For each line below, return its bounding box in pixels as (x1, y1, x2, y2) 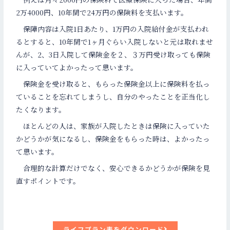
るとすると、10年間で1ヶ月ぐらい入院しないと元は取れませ (16, 36, 214, 47)
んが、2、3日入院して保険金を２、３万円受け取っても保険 (16, 49, 211, 60)
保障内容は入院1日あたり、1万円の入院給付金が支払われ (16, 24, 209, 34)
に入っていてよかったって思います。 (16, 62, 138, 73)
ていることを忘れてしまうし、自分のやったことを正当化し (16, 91, 210, 102)
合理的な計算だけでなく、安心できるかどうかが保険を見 (16, 162, 210, 173)
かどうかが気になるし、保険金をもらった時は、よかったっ (16, 133, 210, 144)
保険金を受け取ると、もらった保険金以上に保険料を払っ (16, 78, 210, 89)
